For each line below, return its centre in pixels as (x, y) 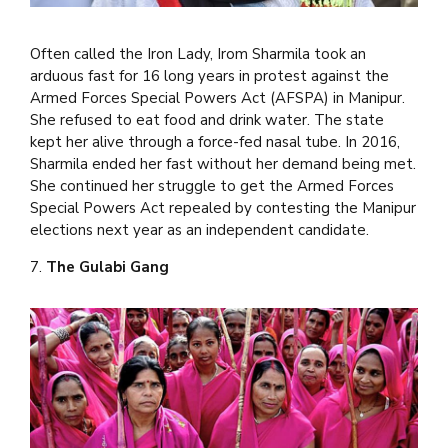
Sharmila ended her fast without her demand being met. (223, 164)
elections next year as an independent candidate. (199, 230)
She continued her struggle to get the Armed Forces (212, 186)
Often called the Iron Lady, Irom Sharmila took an (198, 54)
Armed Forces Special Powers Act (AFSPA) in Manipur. (217, 98)
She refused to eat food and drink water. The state (207, 120)
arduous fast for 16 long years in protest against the (209, 76)
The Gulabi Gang (107, 267)
